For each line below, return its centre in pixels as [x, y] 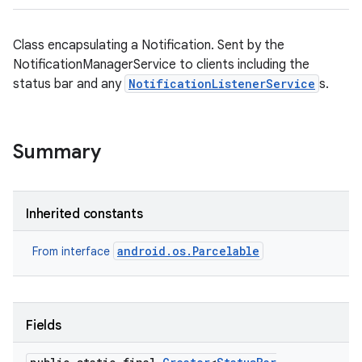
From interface [73, 251]
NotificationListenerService [222, 84]
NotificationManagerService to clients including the [161, 65]
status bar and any [69, 84]
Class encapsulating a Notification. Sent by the [149, 45]
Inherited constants [84, 214]
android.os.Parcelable [188, 251]
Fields [44, 326]
